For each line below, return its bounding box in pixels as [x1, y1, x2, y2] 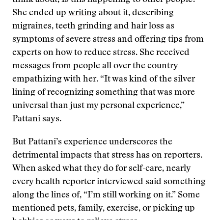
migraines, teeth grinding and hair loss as [12, 22, 174, 31]
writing [68, 9, 97, 18]
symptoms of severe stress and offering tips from [12, 35, 204, 44]
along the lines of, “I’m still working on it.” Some [12, 191, 200, 200]
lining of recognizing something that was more [12, 88, 195, 97]
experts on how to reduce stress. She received [12, 49, 190, 57]
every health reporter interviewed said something [12, 178, 206, 187]
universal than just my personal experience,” [12, 102, 185, 110]
